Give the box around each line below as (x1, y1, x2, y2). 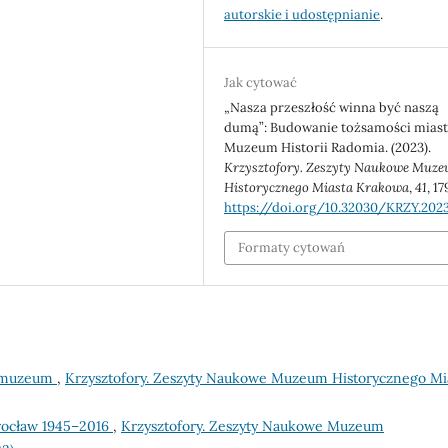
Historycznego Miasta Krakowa (224, 178, 410, 196)
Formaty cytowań (238, 239, 346, 257)
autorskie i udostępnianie (224, 5, 381, 23)
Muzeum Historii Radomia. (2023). (224, 138, 432, 156)
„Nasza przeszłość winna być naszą (224, 98, 440, 116)
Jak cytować (224, 73, 298, 91)
